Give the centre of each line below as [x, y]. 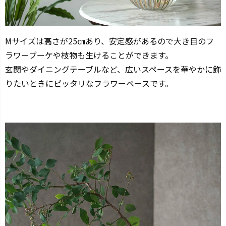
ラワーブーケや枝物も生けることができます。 [89, 55]
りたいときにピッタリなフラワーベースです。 [89, 83]
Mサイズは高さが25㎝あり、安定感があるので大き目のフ [109, 41]
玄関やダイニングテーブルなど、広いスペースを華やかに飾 [113, 69]
